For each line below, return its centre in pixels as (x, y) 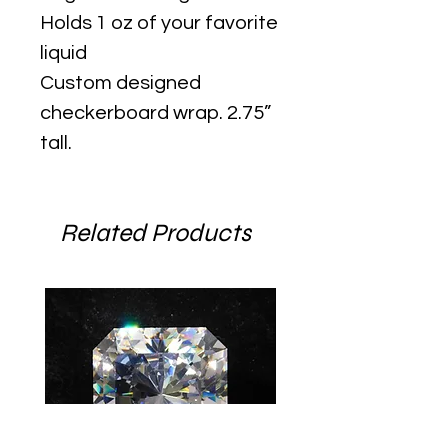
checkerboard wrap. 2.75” (155, 112)
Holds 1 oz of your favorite (159, 22)
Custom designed (120, 82)
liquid (63, 52)
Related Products (155, 232)
